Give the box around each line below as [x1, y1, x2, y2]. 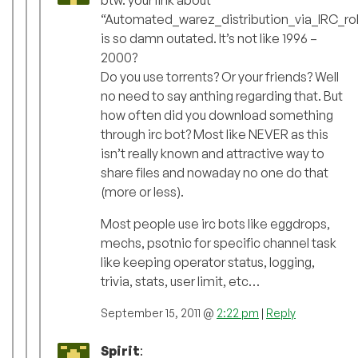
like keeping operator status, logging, [101, 254, 315, 271]
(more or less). [101, 184, 184, 201]
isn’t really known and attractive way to [101, 145, 324, 162]
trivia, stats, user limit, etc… [101, 273, 260, 290]
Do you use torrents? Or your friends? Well [101, 69, 339, 86]
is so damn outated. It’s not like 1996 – [101, 30, 317, 47]
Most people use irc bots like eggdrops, [101, 216, 330, 233]
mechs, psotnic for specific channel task [101, 235, 336, 252]
